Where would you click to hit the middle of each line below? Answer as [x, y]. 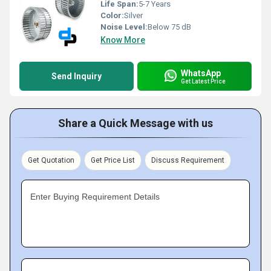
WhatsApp [201, 73]
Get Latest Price [203, 81]
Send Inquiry [77, 76]
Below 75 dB [169, 27]
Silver [133, 15]
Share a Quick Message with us [135, 123]
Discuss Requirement [188, 160]
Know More [123, 40]
